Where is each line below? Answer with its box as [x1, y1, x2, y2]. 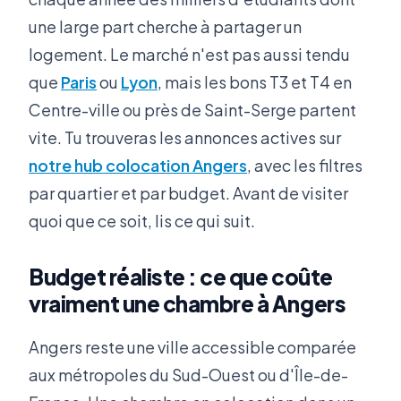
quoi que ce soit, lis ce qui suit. [29, 210, 255, 231]
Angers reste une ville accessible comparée [29, 336, 356, 357]
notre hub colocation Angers [29, 155, 247, 175]
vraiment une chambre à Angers [29, 290, 346, 317]
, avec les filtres [247, 155, 363, 175]
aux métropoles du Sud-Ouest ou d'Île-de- [29, 363, 348, 385]
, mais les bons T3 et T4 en [158, 72, 352, 92]
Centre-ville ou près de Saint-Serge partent [29, 99, 356, 120]
